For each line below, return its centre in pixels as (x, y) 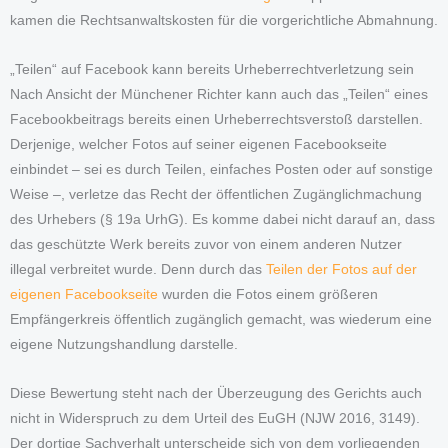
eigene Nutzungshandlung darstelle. (124, 345)
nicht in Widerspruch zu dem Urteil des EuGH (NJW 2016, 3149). (215, 419)
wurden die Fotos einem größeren (268, 295)
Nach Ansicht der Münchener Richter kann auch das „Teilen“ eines (219, 95)
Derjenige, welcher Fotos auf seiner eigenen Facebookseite (198, 145)
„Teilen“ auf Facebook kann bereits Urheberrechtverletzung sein (212, 70)
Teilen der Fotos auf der (341, 270)
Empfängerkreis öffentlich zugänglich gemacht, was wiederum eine (221, 320)
